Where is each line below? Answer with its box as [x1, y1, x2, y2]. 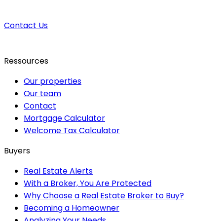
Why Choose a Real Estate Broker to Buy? [24, 189, 184, 201]
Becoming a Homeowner [24, 202, 119, 214]
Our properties [24, 75, 81, 87]
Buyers [4, 145, 30, 156]
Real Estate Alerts [24, 165, 93, 177]
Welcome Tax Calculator [24, 124, 120, 136]
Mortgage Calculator [24, 112, 105, 124]
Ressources [4, 55, 48, 67]
